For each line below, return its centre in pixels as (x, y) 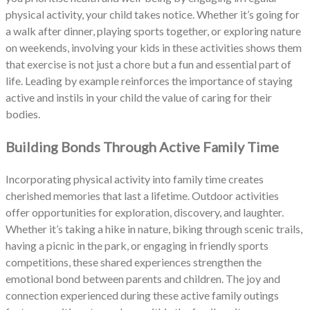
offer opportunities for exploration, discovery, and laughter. (145, 212)
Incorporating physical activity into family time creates (135, 179)
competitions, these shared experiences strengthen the (134, 262)
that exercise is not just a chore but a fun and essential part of (148, 64)
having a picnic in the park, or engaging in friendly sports (137, 245)
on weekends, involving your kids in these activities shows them (154, 47)
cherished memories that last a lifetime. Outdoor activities (142, 195)
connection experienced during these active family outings (142, 295)
